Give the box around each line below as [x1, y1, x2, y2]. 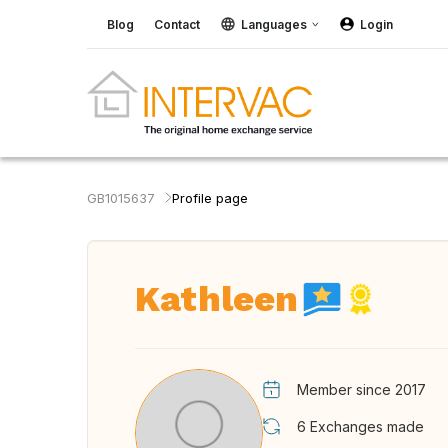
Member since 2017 [297, 381, 426, 398]
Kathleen [135, 278, 298, 320]
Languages [241, 16, 307, 32]
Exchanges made [310, 418, 424, 435]
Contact [154, 16, 200, 32]
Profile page [172, 190, 248, 206]
